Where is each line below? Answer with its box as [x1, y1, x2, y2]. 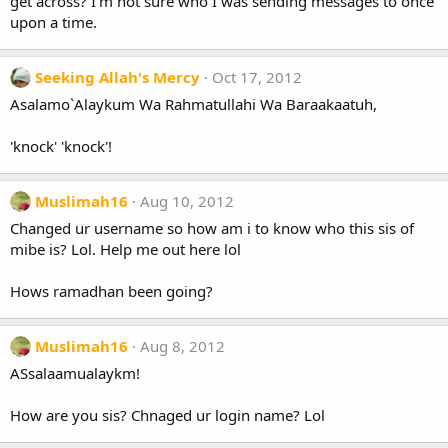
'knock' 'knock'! [10, 136, 112, 156]
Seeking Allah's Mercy [35, 67, 200, 87]
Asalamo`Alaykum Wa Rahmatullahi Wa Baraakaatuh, [10, 94, 377, 114]
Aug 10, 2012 [140, 191, 234, 211]
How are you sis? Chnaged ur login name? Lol [10, 405, 325, 425]
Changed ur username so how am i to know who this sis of [10, 218, 414, 238]
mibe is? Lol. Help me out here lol [10, 239, 241, 259]
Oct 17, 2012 [212, 67, 302, 87]
